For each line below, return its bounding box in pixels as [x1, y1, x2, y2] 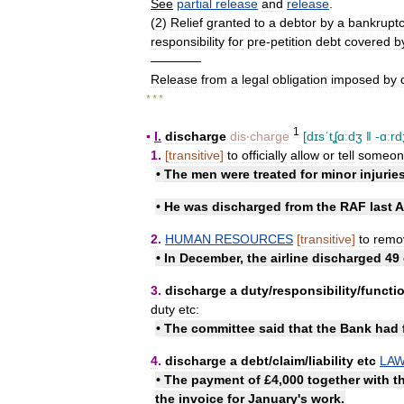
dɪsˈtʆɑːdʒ [307, 128, 363, 143]
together [308, 372, 360, 387]
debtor [280, 15, 317, 30]
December [179, 250, 240, 265]
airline [271, 250, 308, 265]
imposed [331, 72, 380, 87]
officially [242, 147, 287, 162]
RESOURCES [215, 231, 293, 246]
